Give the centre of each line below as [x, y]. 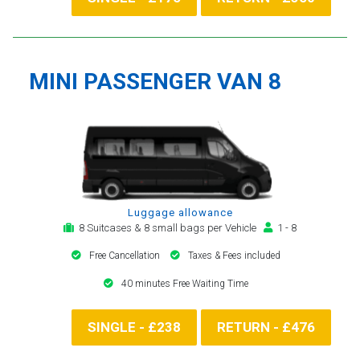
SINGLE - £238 [134, 327]
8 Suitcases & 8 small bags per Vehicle [169, 227]
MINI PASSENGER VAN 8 [155, 81]
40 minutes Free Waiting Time [185, 283]
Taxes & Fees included [234, 255]
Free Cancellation [126, 255]
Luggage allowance [180, 212]
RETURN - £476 [266, 327]
